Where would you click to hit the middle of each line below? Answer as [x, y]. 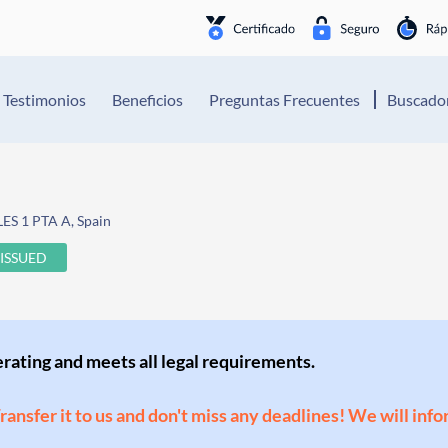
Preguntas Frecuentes [284, 99]
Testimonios [44, 99]
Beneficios [147, 99]
